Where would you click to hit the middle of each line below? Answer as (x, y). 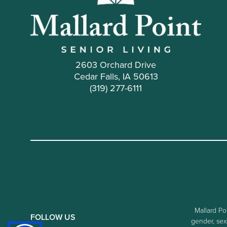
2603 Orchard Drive (116, 65)
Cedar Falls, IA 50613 (116, 77)
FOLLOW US (53, 217)
